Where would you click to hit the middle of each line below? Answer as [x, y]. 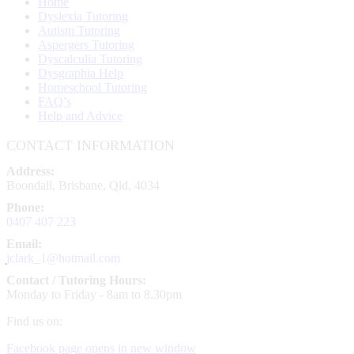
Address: [30, 171]
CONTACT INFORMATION [90, 145]
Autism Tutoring [79, 30]
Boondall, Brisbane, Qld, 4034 [83, 185]
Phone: [25, 207]
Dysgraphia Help [81, 73]
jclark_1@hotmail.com [63, 258]
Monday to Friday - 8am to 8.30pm [94, 294]
